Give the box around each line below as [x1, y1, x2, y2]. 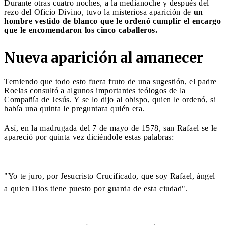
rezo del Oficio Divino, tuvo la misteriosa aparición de [4, 7, 194, 16]
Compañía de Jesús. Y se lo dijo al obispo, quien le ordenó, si [4, 95, 216, 104]
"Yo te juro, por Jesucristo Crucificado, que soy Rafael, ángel [4, 171, 215, 180]
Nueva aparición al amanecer [4, 48, 203, 67]
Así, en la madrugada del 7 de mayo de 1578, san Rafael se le [4, 123, 217, 132]
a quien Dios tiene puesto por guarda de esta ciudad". [4, 184, 188, 193]
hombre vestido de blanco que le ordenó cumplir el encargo [4, 16, 221, 25]
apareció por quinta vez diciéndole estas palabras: [4, 132, 174, 141]
